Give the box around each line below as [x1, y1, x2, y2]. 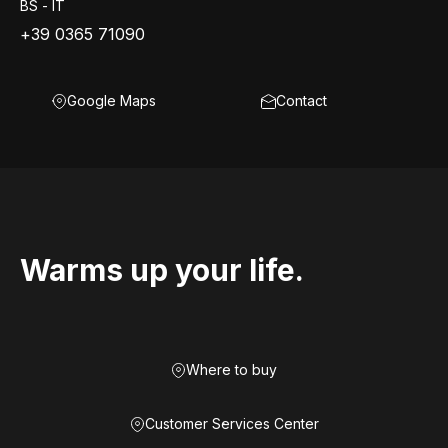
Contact [276, 92, 327, 109]
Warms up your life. [20, 252, 304, 288]
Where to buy [186, 361, 277, 378]
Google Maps [67, 92, 156, 109]
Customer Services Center [144, 415, 319, 432]
